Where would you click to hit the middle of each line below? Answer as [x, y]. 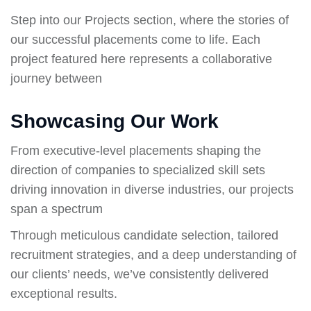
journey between [56, 79]
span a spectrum [57, 209]
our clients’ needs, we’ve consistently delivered [140, 275]
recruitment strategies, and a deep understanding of [153, 255]
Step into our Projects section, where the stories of [150, 20]
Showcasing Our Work [115, 121]
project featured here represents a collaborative [141, 59]
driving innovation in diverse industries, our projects [152, 190]
